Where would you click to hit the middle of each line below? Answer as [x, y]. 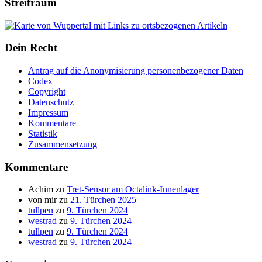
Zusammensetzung [63, 144]
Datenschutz [51, 102]
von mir [42, 200]
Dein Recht [31, 48]
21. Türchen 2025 [103, 200]
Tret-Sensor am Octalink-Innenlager [133, 189]
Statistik [43, 134]
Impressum [48, 113]
